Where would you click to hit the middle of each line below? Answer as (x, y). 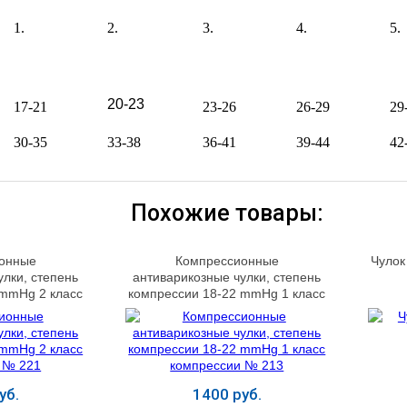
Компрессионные (227, 260)
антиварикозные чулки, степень (227, 277)
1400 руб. (227, 394)
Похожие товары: (227, 213)
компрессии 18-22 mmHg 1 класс (227, 293)
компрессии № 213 (227, 309)
